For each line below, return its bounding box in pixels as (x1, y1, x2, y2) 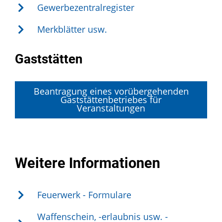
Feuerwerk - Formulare (37, 189, 131, 201)
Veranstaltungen (77, 102, 145, 114)
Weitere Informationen (15, 155, 160, 172)
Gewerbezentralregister (37, 1, 134, 14)
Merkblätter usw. (37, 23, 107, 36)
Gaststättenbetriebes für (60, 94, 162, 106)
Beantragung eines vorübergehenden (33, 85, 189, 98)
